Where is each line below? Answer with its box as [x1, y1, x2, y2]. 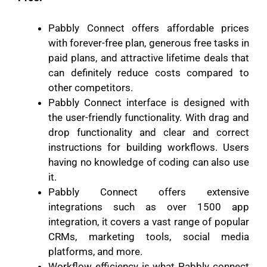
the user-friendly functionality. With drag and [48, 111, 249, 123]
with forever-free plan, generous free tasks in [48, 36, 249, 49]
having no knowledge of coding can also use [48, 156, 249, 168]
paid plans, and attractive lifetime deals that [48, 51, 249, 64]
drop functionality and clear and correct [48, 126, 249, 138]
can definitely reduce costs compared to [48, 66, 249, 79]
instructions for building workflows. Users [48, 141, 249, 153]
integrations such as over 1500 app [48, 200, 249, 213]
